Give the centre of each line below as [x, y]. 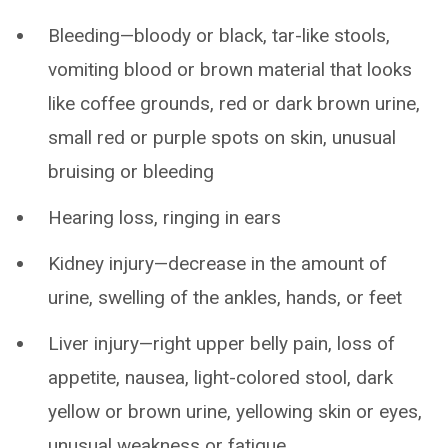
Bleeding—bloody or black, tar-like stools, [219, 35]
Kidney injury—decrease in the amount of [217, 263]
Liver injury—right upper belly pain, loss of [221, 343]
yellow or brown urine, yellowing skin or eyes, [235, 411]
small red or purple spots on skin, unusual [222, 137]
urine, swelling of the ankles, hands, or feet [225, 297]
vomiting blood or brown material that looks [230, 69]
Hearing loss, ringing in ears [164, 217]
